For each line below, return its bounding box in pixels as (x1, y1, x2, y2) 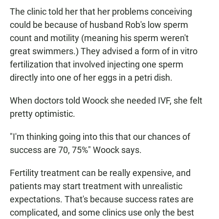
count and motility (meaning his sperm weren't (10, 33, 189, 44)
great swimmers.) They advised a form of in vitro (10, 46, 197, 57)
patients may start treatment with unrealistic (10, 181, 182, 192)
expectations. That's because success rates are (10, 194, 194, 205)
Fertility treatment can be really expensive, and (10, 168, 191, 178)
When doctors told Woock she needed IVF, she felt (10, 95, 202, 106)
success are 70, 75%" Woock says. (10, 145, 142, 155)
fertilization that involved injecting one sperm (10, 59, 183, 70)
